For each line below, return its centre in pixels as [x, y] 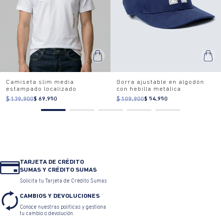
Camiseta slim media [40, 82]
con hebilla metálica [149, 89]
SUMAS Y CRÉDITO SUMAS [58, 170]
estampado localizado [41, 89]
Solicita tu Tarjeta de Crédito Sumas [63, 182]
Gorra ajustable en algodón [160, 82]
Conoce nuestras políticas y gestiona [63, 208]
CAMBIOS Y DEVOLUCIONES [60, 196]
